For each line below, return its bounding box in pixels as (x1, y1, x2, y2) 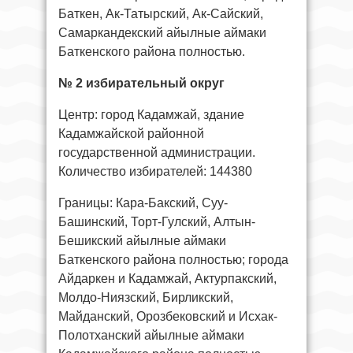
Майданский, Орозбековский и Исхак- (58, 309, 277, 323)
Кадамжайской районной (58, 126, 204, 140)
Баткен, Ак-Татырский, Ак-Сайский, (58, 6, 263, 20)
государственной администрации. (58, 145, 255, 159)
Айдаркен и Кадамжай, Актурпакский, (58, 271, 277, 285)
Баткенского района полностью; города (58, 252, 288, 266)
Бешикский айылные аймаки (58, 233, 226, 247)
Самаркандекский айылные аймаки (58, 25, 266, 39)
